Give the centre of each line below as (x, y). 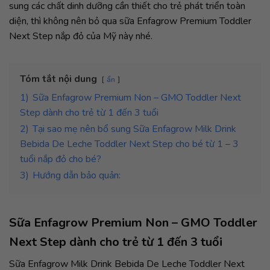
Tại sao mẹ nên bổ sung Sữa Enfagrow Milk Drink (134, 129)
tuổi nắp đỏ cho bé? (61, 159)
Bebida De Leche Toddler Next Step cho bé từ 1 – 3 (129, 144)
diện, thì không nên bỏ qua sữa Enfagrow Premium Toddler (130, 21)
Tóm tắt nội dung (58, 79)
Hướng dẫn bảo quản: (77, 176)
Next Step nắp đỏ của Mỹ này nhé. (81, 36)
